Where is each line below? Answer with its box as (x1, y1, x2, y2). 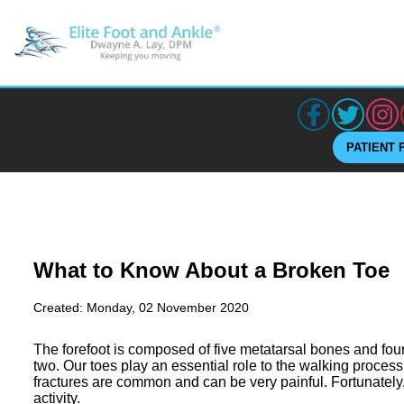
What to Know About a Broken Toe (33, 257, 390, 282)
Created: (33, 300, 87, 315)
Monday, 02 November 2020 (87, 300, 249, 315)
